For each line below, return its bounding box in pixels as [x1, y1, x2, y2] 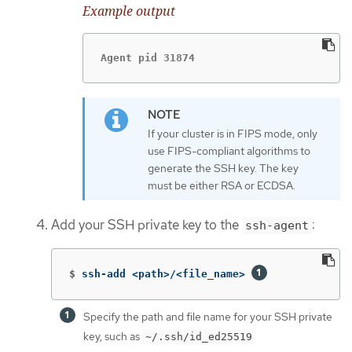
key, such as [83, 328, 142, 343]
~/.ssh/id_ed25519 [145, 330, 252, 343]
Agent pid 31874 [101, 51, 195, 64]
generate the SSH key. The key [148, 160, 299, 175]
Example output [82, 2, 175, 20]
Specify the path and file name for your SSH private [83, 309, 332, 324]
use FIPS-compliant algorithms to [148, 143, 310, 158]
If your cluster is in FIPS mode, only [148, 126, 317, 141]
